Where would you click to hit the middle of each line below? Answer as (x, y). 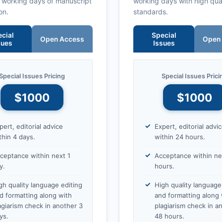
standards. (151, 12)
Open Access (62, 39)
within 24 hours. (180, 137)
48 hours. (169, 216)
